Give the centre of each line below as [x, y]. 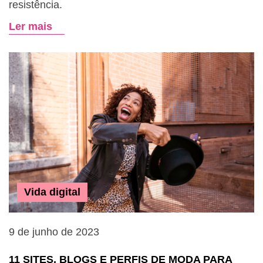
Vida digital [52, 192]
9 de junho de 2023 [54, 232]
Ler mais [31, 26]
